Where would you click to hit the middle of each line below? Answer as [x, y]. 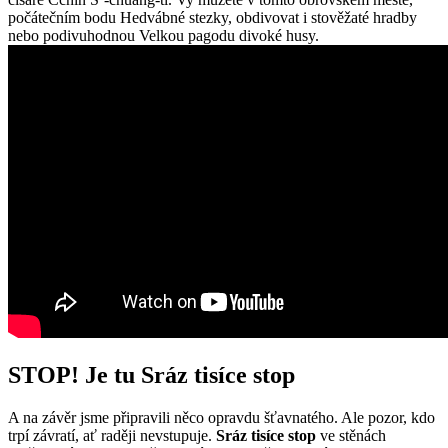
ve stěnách [351, 435]
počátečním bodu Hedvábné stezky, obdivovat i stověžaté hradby [212, 18]
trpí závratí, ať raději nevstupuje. [112, 435]
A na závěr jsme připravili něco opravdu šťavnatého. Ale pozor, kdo [221, 417]
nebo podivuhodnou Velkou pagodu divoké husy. [163, 36]
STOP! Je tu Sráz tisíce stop [151, 375]
